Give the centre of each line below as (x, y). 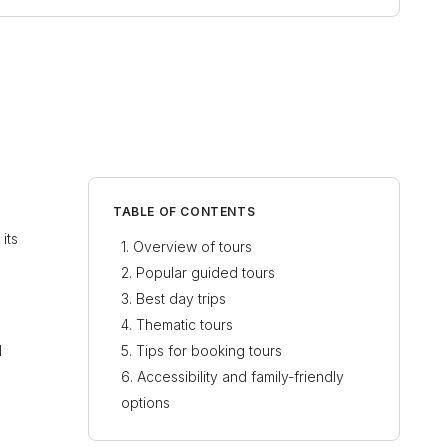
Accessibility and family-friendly (240, 376)
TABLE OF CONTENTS (184, 211)
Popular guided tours (205, 272)
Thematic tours (184, 324)
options (145, 402)
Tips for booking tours (209, 350)
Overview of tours (192, 246)
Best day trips (181, 298)
